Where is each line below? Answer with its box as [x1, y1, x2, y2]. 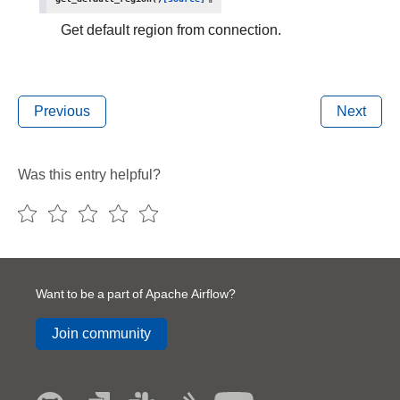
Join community [52, 325, 151, 342]
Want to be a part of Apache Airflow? [36, 287, 236, 301]
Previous [34, 103, 90, 120]
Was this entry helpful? [18, 166, 161, 183]
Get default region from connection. [61, 21, 281, 38]
